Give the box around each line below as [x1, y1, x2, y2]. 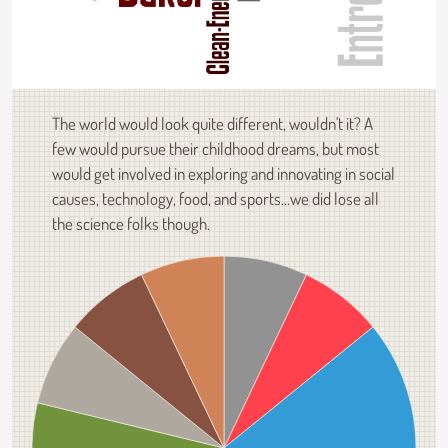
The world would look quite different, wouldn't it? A [52, 112, 373, 134]
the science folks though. [52, 212, 210, 234]
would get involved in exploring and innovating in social [52, 162, 395, 184]
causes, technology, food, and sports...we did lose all [52, 187, 379, 209]
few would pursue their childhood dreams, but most [52, 137, 379, 159]
